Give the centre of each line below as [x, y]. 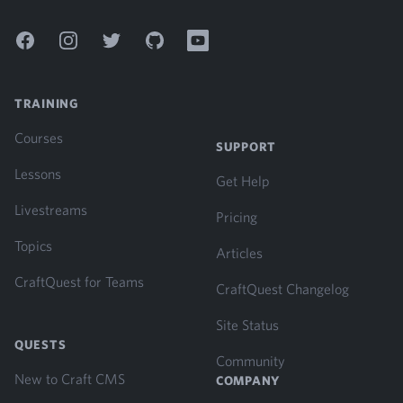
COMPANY [248, 381]
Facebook [41, 40]
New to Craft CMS [70, 379]
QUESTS [40, 345]
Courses [39, 138]
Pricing [237, 217]
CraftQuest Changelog [282, 289]
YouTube [212, 40]
